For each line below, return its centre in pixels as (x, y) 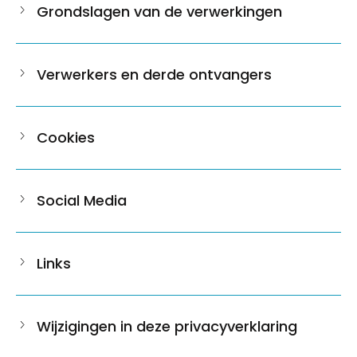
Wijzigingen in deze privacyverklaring (167, 326)
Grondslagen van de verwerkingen (159, 12)
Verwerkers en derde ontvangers (154, 75)
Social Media (82, 200)
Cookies (66, 137)
